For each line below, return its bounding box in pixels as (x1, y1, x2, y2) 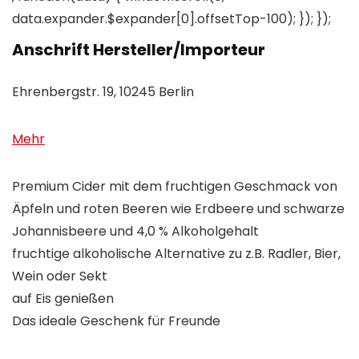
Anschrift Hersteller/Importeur (12, 38, 265, 62)
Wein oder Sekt (12, 267, 107, 286)
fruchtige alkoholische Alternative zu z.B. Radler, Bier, (12, 244, 341, 264)
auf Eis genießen (12, 289, 114, 309)
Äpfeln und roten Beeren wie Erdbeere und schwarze (12, 200, 345, 219)
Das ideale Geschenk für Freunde (12, 312, 220, 331)
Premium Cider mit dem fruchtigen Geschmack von (12, 177, 337, 196)
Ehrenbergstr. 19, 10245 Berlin (12, 83, 194, 102)
